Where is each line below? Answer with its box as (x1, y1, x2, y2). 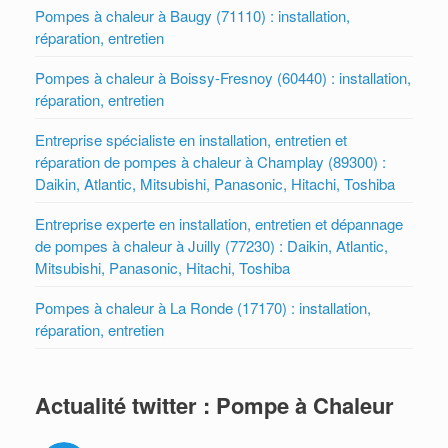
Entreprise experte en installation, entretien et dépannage (35, 212, 403, 234)
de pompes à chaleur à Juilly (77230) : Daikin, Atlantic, (35, 234, 388, 256)
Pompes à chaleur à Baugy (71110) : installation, (35, 4, 350, 26)
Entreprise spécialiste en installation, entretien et (35, 128, 347, 150)
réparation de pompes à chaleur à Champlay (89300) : (35, 150, 386, 172)
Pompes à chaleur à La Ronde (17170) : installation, (35, 296, 371, 318)
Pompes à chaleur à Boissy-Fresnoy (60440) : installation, (35, 66, 411, 88)
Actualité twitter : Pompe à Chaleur (35, 388, 394, 421)
